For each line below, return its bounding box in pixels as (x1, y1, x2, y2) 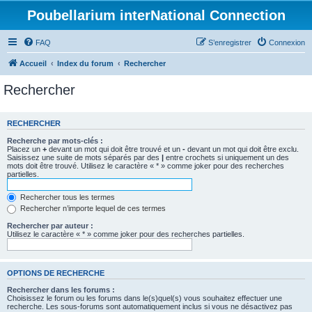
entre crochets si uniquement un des (164, 153, 289, 162)
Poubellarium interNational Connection (26, 8, 286, 23)
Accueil (19, 59, 47, 68)
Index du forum (57, 59, 114, 68)
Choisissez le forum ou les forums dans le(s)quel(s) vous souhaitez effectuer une (7, 294, 282, 303)
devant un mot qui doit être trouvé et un (47, 144, 182, 153)
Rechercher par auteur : (7, 221, 93, 230)
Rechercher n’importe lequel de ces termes (18, 204, 166, 213)
